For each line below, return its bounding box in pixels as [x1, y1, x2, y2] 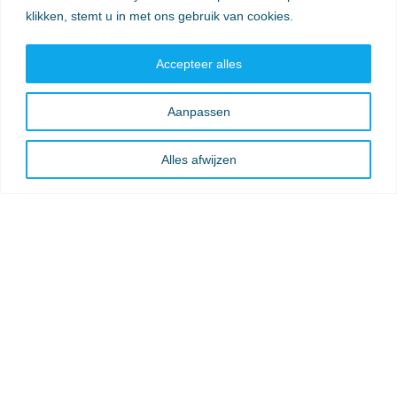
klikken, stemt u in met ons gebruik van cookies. [26, 8, 293, 23]
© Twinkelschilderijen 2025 [9, 331, 180, 347]
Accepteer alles [155, 56, 242, 71]
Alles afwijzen [160, 152, 237, 167]
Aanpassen [167, 104, 230, 119]
